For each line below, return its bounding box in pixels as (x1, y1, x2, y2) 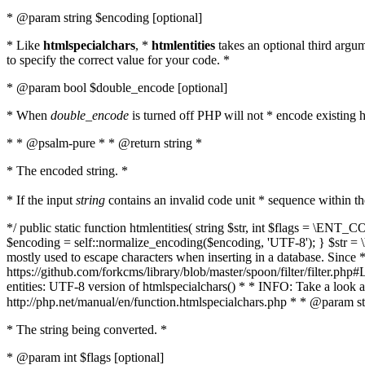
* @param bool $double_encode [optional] (7, 81, 227, 95)
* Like (7, 38, 43, 52)
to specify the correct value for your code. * (7, 53, 230, 67)
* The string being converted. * (7, 323, 167, 336)
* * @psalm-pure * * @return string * (7, 136, 202, 150)
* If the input (7, 193, 76, 207)
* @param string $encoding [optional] (7, 11, 202, 24)
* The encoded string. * (7, 164, 128, 178)
